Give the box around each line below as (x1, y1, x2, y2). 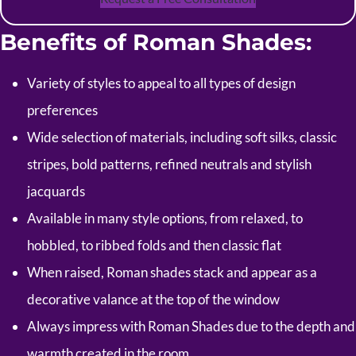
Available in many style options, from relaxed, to (27, 209, 303, 226)
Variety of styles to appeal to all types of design (27, 74, 296, 91)
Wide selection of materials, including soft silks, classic (27, 128, 337, 145)
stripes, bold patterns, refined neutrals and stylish (27, 155, 311, 172)
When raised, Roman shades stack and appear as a (27, 263, 317, 281)
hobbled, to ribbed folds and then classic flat (27, 236, 281, 253)
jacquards (27, 182, 85, 199)
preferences (27, 101, 98, 118)
